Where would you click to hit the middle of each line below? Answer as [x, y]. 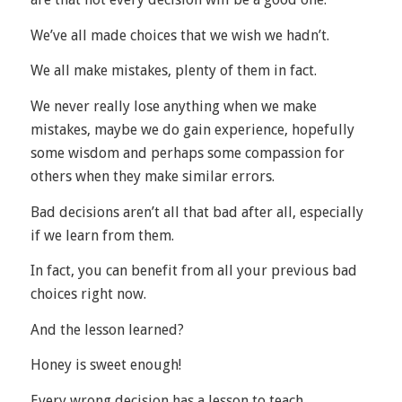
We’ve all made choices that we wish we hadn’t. [179, 35]
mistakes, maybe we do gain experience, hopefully [192, 129]
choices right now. [88, 294]
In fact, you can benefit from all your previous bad [193, 271]
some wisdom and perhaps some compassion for [187, 153]
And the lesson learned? [107, 329]
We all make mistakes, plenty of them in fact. [173, 71]
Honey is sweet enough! [105, 365]
